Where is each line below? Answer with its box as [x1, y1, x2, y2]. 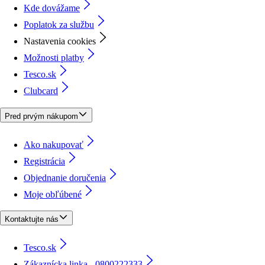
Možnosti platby [24, 53, 84, 63]
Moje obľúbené [24, 189, 82, 199]
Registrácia [24, 156, 65, 166]
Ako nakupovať [24, 139, 83, 150]
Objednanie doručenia [24, 172, 106, 183]
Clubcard [24, 86, 58, 96]
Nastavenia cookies [24, 36, 96, 47]
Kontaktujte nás [5, 215, 59, 224]
